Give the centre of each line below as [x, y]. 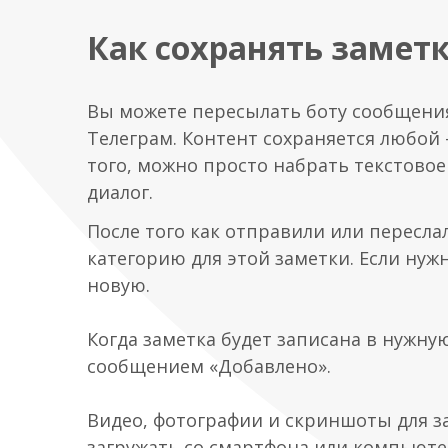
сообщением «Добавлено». [209, 366]
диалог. [120, 192]
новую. [118, 285]
